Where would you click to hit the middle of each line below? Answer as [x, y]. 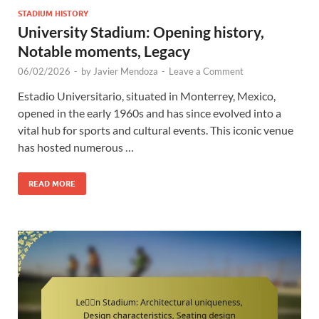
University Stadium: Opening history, [141, 31]
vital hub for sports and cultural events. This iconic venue [156, 130]
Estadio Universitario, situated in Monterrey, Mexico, [147, 95]
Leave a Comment [206, 71]
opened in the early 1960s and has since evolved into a [150, 113]
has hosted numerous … [76, 147]
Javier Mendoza [126, 71]
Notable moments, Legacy [104, 51]
